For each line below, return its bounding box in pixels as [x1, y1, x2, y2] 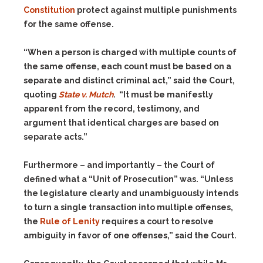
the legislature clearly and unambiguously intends [23, 188, 238, 198]
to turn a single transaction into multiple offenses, [23, 203, 233, 212]
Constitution [23, 5, 75, 15]
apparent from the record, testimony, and [23, 104, 200, 113]
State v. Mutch [59, 90, 113, 99]
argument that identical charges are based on [23, 118, 219, 127]
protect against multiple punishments [75, 5, 237, 15]
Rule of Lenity [40, 217, 100, 226]
